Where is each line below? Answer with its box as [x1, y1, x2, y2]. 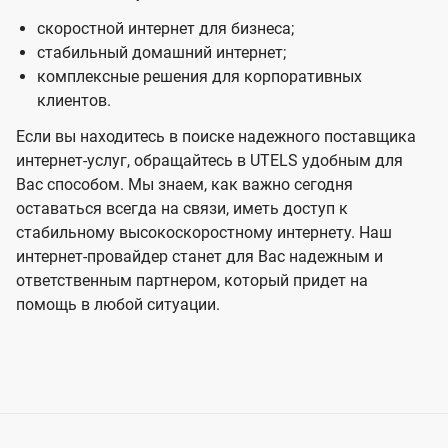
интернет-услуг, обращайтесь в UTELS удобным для [16, 151, 403, 171]
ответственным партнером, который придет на [16, 271, 368, 291]
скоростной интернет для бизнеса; [36, 19, 294, 39]
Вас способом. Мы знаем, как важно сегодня [16, 175, 353, 195]
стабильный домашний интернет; [36, 43, 286, 63]
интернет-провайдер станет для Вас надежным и [16, 247, 383, 267]
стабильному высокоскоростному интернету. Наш [16, 223, 392, 243]
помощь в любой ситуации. [16, 295, 220, 315]
